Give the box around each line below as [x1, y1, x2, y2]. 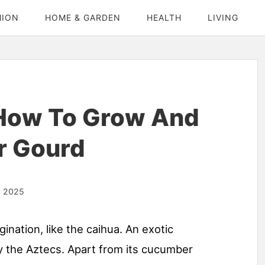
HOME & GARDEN [45, 12, 121, 22]
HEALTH [147, 12, 182, 22]
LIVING [208, 12, 238, 22]
